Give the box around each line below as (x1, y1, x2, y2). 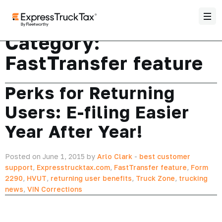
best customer (139, 152, 190, 161)
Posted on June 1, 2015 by (5, 152, 97, 161)
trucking (179, 174, 208, 182)
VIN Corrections (27, 185, 82, 193)
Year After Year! (5, 121, 143, 141)
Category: (5, 31, 100, 54)
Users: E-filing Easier (5, 102, 189, 122)
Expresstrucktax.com (37, 163, 110, 171)
